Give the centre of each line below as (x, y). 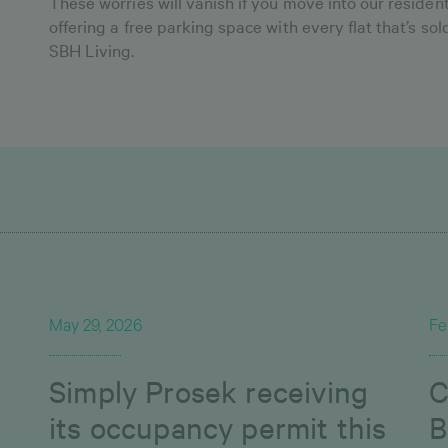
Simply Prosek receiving (209, 391)
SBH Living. (92, 50)
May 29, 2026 (95, 328)
